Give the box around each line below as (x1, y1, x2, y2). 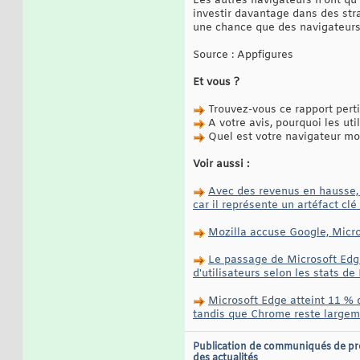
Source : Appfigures (193, 48, 293, 63)
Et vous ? (193, 76, 239, 90)
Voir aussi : (193, 157, 249, 172)
